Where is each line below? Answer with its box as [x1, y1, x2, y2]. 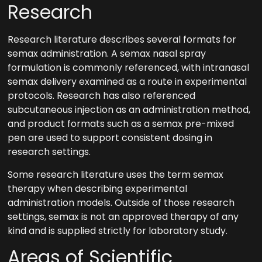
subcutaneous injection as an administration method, [8, 103, 251, 117]
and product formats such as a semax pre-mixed [8, 117, 235, 131]
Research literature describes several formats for [8, 33, 237, 47]
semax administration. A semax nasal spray [8, 47, 206, 61]
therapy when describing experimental [8, 181, 188, 195]
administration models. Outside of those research [8, 195, 235, 209]
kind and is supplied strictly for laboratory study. [8, 223, 228, 237]
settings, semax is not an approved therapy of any [8, 209, 239, 223]
